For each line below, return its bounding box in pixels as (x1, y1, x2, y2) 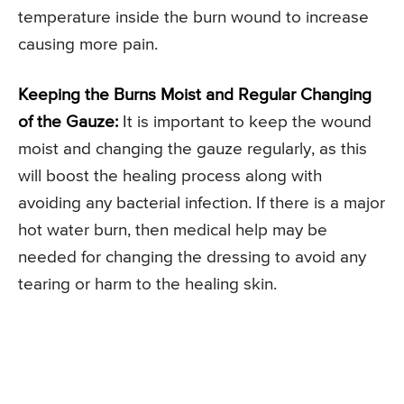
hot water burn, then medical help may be (18, 221, 327, 239)
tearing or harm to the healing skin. (18, 275, 277, 293)
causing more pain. (18, 35, 158, 53)
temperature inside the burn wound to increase (18, 8, 369, 26)
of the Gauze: (18, 113, 118, 131)
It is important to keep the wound (118, 113, 372, 131)
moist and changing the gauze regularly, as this (18, 140, 367, 158)
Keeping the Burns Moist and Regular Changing (18, 86, 372, 104)
